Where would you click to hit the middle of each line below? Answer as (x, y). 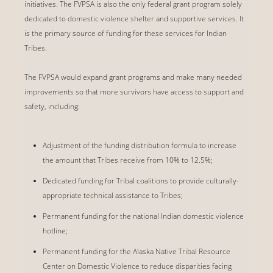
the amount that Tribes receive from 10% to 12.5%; (128, 160)
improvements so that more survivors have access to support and (134, 91)
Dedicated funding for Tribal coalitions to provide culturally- (141, 180)
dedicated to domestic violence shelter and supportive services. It (134, 18)
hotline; (55, 230)
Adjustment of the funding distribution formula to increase (140, 145)
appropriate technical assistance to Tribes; (113, 195)
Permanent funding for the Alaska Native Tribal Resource (136, 251)
